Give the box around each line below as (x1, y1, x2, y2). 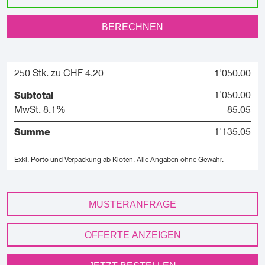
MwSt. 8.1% (14, 106, 66, 115)
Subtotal (14, 91, 54, 101)
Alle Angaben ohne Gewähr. (137, 157, 224, 164)
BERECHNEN (102, 22, 163, 32)
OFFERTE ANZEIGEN (84, 230, 181, 240)
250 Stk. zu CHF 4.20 (14, 69, 104, 79)
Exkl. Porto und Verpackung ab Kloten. (14, 157, 135, 164)
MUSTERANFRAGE (89, 199, 176, 209)
